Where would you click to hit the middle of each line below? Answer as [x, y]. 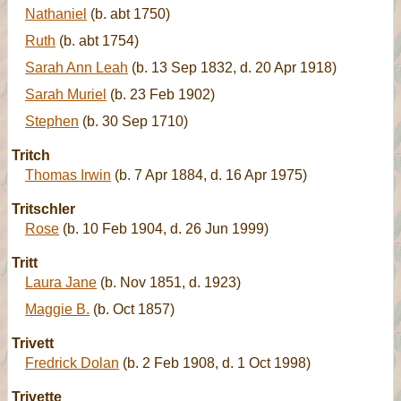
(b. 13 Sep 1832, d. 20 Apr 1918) [232, 68]
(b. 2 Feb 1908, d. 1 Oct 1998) [215, 363]
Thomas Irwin [68, 175]
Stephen [52, 121]
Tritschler [43, 209]
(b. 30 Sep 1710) [133, 121]
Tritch [31, 155]
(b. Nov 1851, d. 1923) [169, 282]
